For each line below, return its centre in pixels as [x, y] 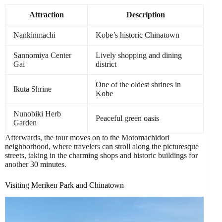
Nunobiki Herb [37, 113]
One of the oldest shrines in [138, 84]
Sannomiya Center [42, 55]
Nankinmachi [34, 35]
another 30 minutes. [36, 164]
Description [145, 14]
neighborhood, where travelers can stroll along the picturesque [102, 146]
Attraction [46, 14]
